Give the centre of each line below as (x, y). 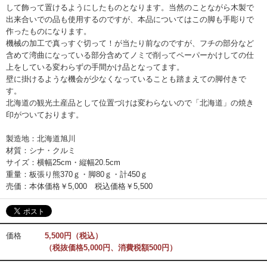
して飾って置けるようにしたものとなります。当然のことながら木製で (130, 7)
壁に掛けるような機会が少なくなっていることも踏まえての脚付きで (126, 79)
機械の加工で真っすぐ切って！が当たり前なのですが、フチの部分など (130, 43)
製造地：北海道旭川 (41, 139)
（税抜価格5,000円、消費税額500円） (111, 248)
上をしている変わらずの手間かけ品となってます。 (95, 67)
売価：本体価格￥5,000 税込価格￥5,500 (79, 186)
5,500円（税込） (74, 236)
